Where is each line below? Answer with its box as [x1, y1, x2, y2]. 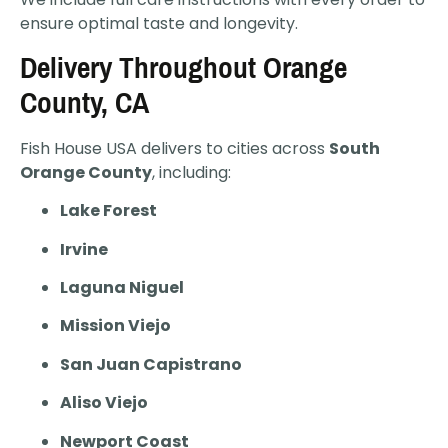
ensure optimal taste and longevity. [20, 12, 298, 36]
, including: [152, 160, 231, 184]
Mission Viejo [60, 314, 171, 338]
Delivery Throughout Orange [20, 40, 347, 95]
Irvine [60, 237, 108, 261]
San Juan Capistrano [60, 352, 242, 376]
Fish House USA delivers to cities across [20, 136, 329, 160]
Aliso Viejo [60, 391, 148, 415]
